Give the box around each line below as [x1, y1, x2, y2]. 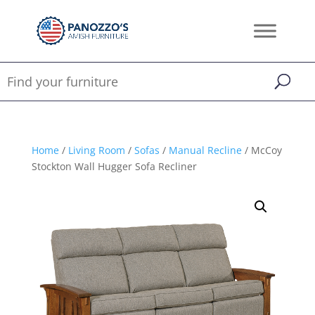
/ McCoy [241, 143, 282, 157]
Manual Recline [168, 143, 242, 157]
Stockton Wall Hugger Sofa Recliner [31, 160, 197, 173]
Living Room [67, 143, 125, 157]
